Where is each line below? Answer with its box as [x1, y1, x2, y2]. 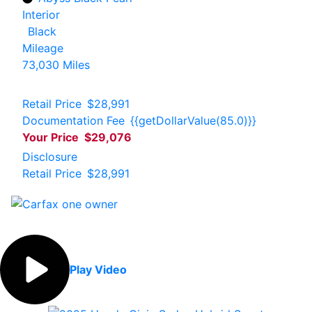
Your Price [22, 130, 79, 145]
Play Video [70, 263, 127, 277]
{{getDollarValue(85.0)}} [130, 114, 256, 128]
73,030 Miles [22, 58, 90, 72]
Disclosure [22, 150, 77, 164]
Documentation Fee [22, 114, 125, 128]
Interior [22, 8, 60, 22]
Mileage [22, 41, 63, 56]
